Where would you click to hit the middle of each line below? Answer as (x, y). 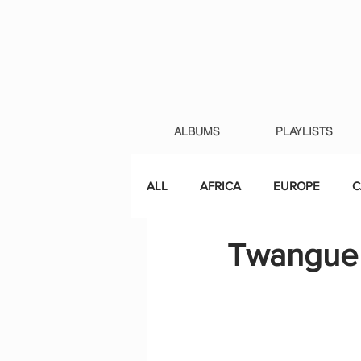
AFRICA (220, 186)
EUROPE (297, 186)
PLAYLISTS (304, 131)
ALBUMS (197, 131)
